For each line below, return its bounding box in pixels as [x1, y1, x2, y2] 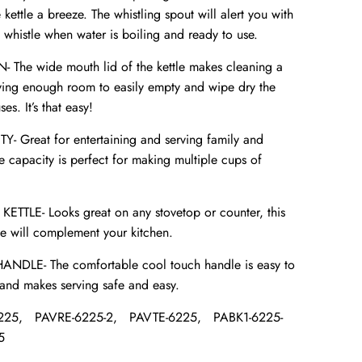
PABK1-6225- [208, 307, 283, 326]
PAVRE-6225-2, [30, 307, 121, 326]
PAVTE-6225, [124, 307, 205, 326]
